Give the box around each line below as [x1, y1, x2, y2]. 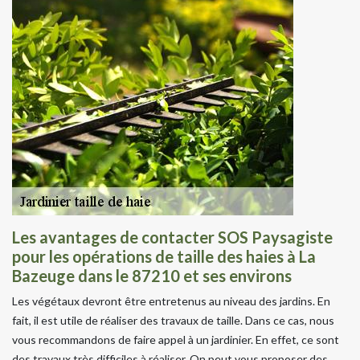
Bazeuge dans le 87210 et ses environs [12, 265, 292, 285]
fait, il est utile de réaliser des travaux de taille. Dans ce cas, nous [12, 313, 334, 327]
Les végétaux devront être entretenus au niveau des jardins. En [12, 293, 330, 308]
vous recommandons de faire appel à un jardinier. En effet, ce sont [12, 332, 339, 346]
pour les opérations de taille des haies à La [12, 246, 316, 266]
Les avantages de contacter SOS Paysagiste [12, 227, 333, 247]
